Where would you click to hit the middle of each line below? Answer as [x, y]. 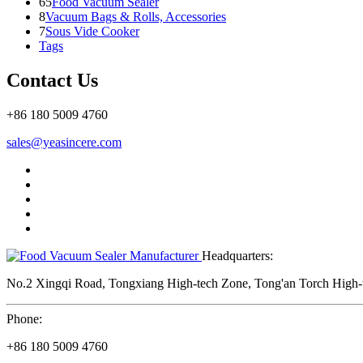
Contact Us [52, 80]
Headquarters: [237, 255]
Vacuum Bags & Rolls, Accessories [136, 17]
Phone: [24, 318]
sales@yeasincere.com [64, 142]
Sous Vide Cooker [92, 32]
